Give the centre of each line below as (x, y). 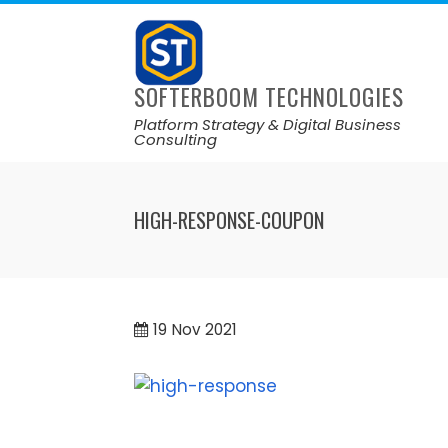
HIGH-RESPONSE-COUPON (229, 220)
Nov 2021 (205, 330)
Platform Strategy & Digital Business (268, 125)
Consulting (176, 140)
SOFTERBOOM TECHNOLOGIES (269, 97)
